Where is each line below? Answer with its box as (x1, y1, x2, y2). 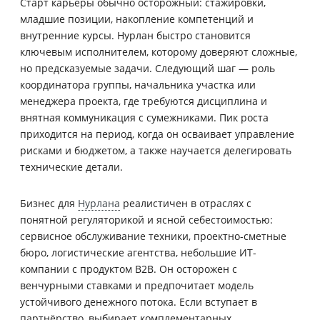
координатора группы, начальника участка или (20, 78, 256, 92)
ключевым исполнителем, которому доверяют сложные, (20, 45, 297, 59)
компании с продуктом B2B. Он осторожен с (20, 262, 237, 276)
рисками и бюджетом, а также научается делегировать (20, 144, 291, 158)
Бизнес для (20, 196, 78, 211)
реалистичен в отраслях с (120, 196, 251, 211)
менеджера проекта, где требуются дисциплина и (20, 94, 267, 109)
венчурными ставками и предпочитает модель (20, 279, 254, 293)
